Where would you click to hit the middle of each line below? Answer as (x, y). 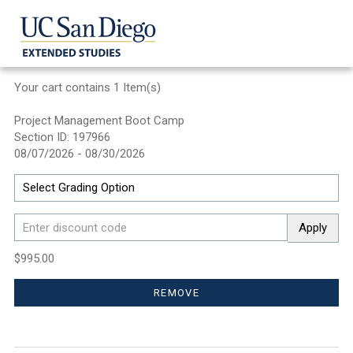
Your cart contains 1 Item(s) (87, 87)
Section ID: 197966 (62, 137)
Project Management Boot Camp (99, 121)
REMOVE (176, 293)
